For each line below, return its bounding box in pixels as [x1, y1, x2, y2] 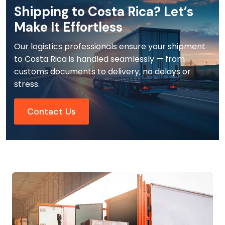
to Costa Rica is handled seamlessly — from [14, 53, 185, 65]
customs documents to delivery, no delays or [14, 66, 191, 78]
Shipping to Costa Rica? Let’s [14, 3, 193, 21]
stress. [14, 78, 40, 90]
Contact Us [27, 105, 76, 118]
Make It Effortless [14, 19, 123, 36]
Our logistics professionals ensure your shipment [14, 41, 205, 53]
